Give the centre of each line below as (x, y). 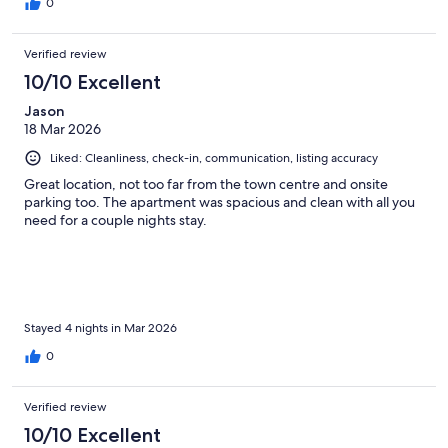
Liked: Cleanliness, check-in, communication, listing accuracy (214, 157)
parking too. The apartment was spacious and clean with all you (219, 201)
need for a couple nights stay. (115, 219)
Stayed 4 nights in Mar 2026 (100, 327)
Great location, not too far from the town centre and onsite (206, 183)
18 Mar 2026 (62, 128)
